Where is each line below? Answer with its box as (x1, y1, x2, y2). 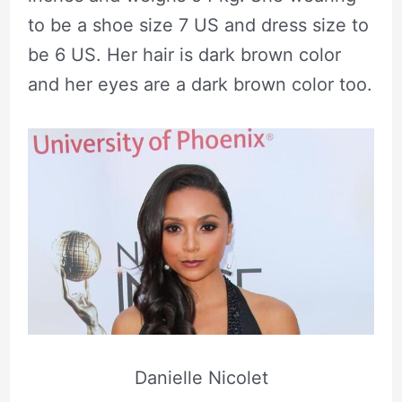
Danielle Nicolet (134, 367, 268, 389)
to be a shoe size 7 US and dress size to (27, 13, 369, 36)
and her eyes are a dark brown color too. (27, 73, 372, 95)
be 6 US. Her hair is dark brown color (27, 43, 341, 66)
